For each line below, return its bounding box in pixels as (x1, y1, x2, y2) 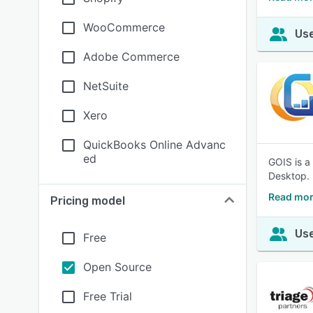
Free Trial (83, 289, 132, 303)
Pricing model (50, 194, 125, 208)
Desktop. (268, 170, 310, 182)
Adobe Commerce (83, 50, 180, 64)
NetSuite (83, 79, 129, 93)
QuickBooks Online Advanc (83, 138, 226, 152)
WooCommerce (83, 20, 165, 34)
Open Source (83, 260, 152, 274)
